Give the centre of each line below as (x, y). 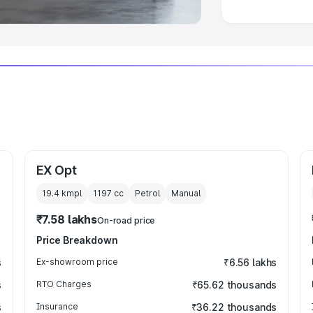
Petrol (147, 193)
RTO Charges (64, 284)
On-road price (126, 220)
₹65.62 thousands (234, 285)
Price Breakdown (77, 240)
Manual (185, 193)
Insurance (57, 306)
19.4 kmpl (61, 193)
